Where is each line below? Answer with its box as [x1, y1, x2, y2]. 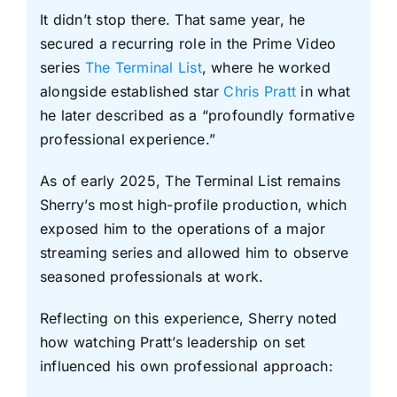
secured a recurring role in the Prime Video [39, 34, 337, 52]
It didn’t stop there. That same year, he [39, 10, 306, 28]
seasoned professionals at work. [39, 267, 264, 285]
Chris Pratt [223, 82, 297, 100]
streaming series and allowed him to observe [39, 243, 349, 261]
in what [296, 82, 351, 100]
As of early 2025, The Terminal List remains [39, 171, 341, 190]
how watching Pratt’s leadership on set [39, 332, 306, 351]
